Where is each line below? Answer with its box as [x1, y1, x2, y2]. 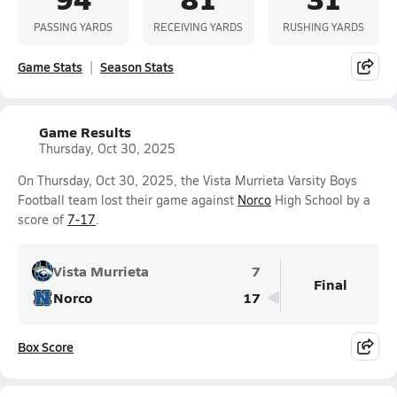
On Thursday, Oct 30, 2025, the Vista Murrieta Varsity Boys [18, 172, 357, 189]
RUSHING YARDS [283, 19, 365, 34]
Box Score [18, 338, 74, 355]
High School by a [271, 191, 370, 208]
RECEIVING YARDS [153, 19, 244, 34]
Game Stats [18, 58, 82, 75]
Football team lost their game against [18, 191, 237, 208]
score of [18, 211, 67, 228]
